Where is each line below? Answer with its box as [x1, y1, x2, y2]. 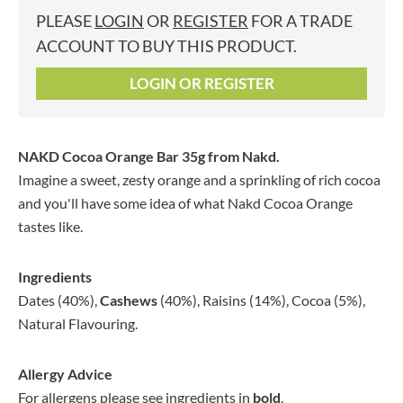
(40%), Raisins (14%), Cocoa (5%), [157, 291, 365, 309]
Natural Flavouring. [18, 314, 138, 332]
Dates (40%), [18, 291, 100, 309]
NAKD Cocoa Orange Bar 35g [18, 147, 205, 165]
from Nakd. [205, 147, 280, 165]
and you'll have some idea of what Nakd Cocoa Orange [18, 193, 353, 211]
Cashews [100, 291, 157, 309]
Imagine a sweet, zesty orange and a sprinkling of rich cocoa [18, 170, 381, 188]
